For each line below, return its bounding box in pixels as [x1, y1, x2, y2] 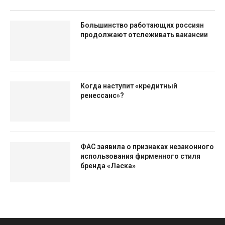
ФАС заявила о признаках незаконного [80, 143, 214, 151]
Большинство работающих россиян [80, 21, 204, 29]
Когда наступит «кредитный [80, 82, 177, 90]
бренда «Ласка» [80, 162, 136, 170]
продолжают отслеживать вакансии [80, 31, 208, 39]
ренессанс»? [80, 91, 124, 99]
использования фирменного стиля [80, 152, 200, 160]
